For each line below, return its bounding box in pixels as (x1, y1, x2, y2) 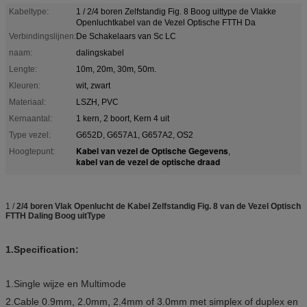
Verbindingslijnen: (9, 31, 76, 41)
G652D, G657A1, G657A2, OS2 (76, 130, 193, 140)
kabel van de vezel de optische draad (76, 155, 220, 168)
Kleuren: (9, 80, 40, 90)
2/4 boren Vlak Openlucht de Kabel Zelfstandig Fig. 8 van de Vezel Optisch (16, 201, 301, 211)
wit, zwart (76, 80, 110, 90)
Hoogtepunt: (9, 146, 55, 156)
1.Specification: (5, 243, 79, 255)
